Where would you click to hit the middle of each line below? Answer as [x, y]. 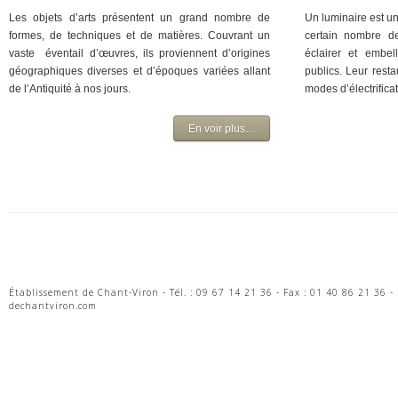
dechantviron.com [53, 306]
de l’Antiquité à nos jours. [70, 89]
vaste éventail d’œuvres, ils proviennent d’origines [140, 53]
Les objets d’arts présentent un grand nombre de [140, 18]
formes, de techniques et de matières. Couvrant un [140, 36]
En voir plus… [222, 129]
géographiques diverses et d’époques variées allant [140, 71]
